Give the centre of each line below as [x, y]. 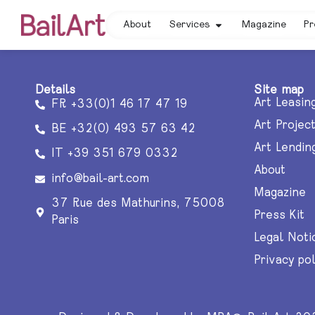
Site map [279, 91]
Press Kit [279, 216]
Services [189, 25]
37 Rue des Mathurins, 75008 [138, 204]
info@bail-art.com [100, 179]
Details [55, 91]
